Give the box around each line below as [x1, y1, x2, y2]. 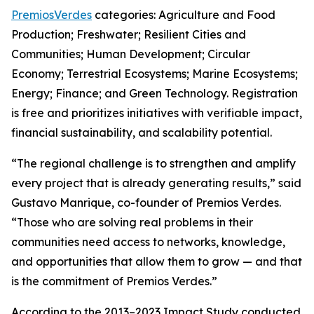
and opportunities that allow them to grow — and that [11, 254, 302, 269]
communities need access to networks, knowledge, [11, 235, 285, 250]
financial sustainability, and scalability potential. [11, 125, 272, 140]
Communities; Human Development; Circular [11, 47, 250, 62]
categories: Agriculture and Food [92, 8, 275, 22]
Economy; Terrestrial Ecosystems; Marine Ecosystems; [11, 67, 298, 81]
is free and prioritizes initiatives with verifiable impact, [11, 106, 302, 121]
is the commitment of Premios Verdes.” [11, 274, 217, 289]
